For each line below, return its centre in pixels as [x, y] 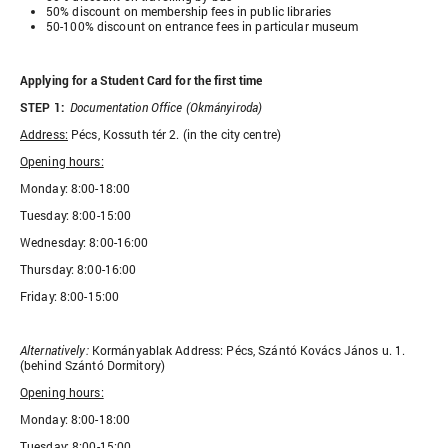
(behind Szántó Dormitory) [92, 365]
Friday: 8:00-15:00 [70, 296]
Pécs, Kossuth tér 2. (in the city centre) [174, 134]
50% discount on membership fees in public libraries [189, 11]
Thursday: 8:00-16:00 [78, 269]
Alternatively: [56, 350]
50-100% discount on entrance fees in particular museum [202, 26]
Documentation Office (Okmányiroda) [166, 107]
